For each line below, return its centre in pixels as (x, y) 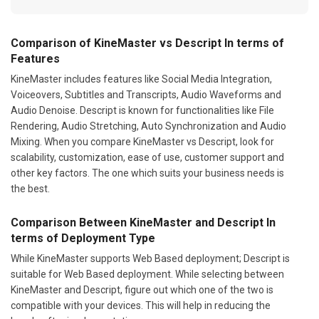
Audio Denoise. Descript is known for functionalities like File (142, 111)
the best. (30, 189)
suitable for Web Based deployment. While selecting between (147, 274)
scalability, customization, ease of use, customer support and (147, 158)
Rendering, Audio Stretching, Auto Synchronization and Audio (148, 126)
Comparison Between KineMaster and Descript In (143, 223)
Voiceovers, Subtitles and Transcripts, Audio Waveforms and (146, 95)
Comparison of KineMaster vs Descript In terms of (147, 43)
